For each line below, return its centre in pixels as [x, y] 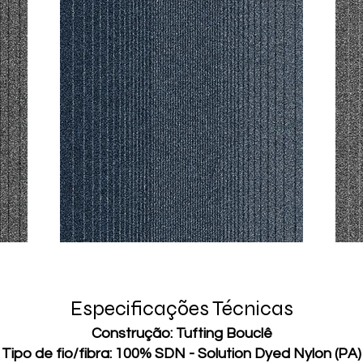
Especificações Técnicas [181, 309]
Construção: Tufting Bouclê [181, 333]
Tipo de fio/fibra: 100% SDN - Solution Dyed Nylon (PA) [181, 354]
